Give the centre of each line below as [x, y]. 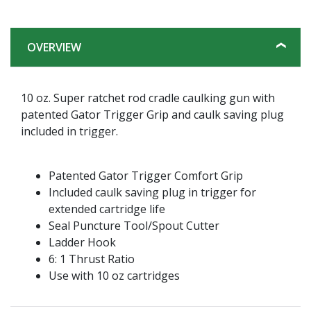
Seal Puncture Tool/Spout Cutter [134, 225]
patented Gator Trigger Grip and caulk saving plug [152, 114]
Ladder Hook [82, 242]
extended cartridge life [107, 209]
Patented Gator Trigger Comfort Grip [146, 175]
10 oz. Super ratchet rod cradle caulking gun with [148, 98]
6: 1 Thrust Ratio [92, 259]
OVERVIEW [54, 47]
